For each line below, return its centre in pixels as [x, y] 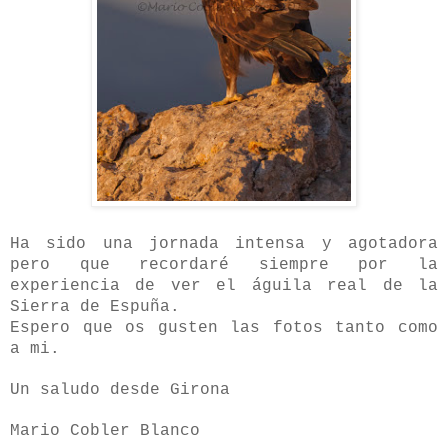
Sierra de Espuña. [95, 306]
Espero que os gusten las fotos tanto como [224, 327]
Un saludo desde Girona [120, 389]
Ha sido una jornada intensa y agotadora [224, 243]
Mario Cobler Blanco [105, 430]
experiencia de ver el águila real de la [224, 285]
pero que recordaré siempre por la [224, 264]
